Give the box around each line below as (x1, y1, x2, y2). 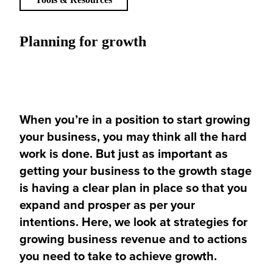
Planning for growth (19, 33, 146, 49)
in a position (92, 110, 160, 128)
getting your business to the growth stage (19, 161, 252, 179)
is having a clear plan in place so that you (19, 178, 247, 196)
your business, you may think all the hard (19, 127, 247, 145)
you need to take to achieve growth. (19, 246, 220, 264)
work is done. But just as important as (19, 144, 228, 162)
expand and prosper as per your (19, 195, 195, 213)
